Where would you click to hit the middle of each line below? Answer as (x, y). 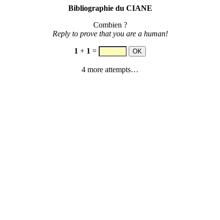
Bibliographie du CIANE (110, 8)
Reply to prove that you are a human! (110, 34)
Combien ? (110, 25)
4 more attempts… (110, 69)
